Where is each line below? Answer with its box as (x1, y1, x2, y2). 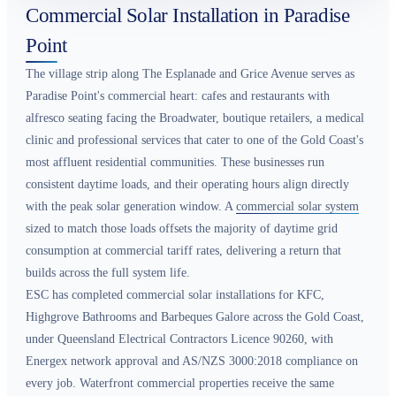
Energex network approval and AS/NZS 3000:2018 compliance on (26, 354, 358, 368)
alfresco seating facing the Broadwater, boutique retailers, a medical (26, 110, 364, 125)
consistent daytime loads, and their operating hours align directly (26, 177, 349, 191)
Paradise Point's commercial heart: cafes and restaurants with (26, 88, 330, 103)
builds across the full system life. (26, 265, 190, 279)
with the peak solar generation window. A (26, 199, 236, 213)
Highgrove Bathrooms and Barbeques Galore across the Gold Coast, (26, 309, 364, 324)
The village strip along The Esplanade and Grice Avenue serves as (26, 66, 354, 80)
